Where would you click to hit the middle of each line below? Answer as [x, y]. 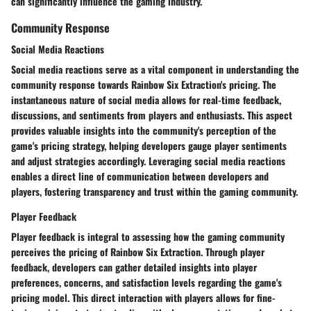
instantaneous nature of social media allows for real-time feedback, [146, 100]
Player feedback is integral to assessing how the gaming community [148, 237]
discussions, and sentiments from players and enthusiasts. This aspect [152, 115]
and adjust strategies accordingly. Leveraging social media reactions [148, 161]
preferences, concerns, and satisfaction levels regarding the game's [146, 283]
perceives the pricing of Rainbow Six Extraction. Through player [138, 252]
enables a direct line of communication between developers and [140, 176]
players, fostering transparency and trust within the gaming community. [154, 192]
